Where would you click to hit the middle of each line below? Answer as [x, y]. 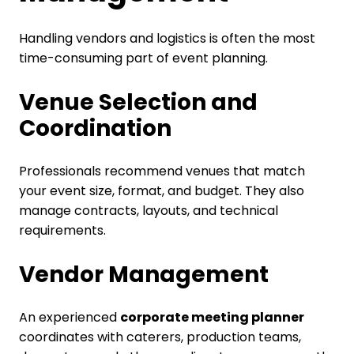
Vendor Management [143, 274]
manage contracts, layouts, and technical [148, 210]
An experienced [69, 317]
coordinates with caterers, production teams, [160, 337]
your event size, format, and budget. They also [161, 190]
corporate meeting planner [212, 317]
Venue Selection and [138, 102]
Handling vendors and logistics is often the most [167, 38]
